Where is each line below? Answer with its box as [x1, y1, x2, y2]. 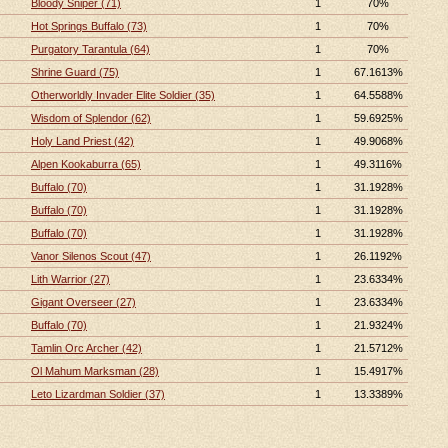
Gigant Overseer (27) [31, 296, 136, 308]
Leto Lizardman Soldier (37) [31, 388, 165, 400]
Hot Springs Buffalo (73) [31, 20, 147, 32]
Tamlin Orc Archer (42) [31, 342, 142, 354]
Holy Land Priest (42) [31, 135, 134, 147]
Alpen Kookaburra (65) [31, 158, 141, 170]
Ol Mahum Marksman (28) [31, 365, 159, 377]
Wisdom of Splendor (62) [31, 112, 151, 124]
